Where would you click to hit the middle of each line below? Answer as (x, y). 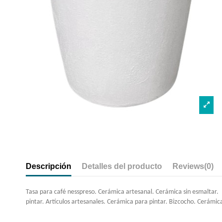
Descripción (49, 166)
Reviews (188, 166)
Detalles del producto (122, 166)
